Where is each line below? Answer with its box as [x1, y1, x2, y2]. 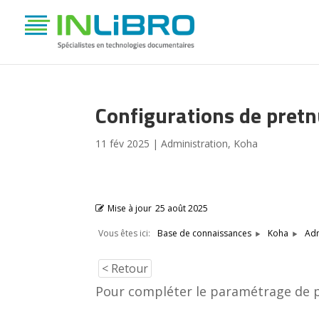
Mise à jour [108, 202, 152, 214]
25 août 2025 [155, 202, 209, 214]
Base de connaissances [157, 227, 252, 240]
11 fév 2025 [95, 137, 150, 150]
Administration [161, 137, 229, 150]
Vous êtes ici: [98, 227, 151, 239]
